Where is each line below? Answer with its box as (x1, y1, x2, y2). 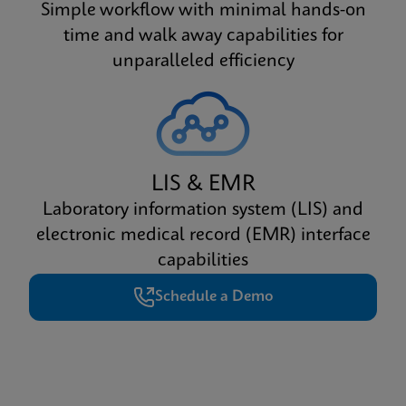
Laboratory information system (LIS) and (43, 200, 363, 219)
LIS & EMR (150, 173, 256, 196)
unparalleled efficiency (111, 52, 295, 71)
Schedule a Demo (154, 288, 274, 304)
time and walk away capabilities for (63, 26, 343, 45)
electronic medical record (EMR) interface (35, 226, 371, 245)
